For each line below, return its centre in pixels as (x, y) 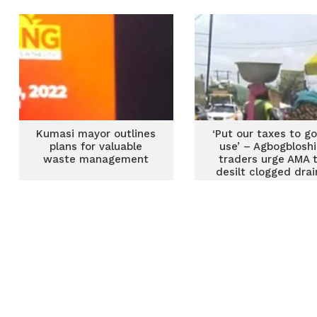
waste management (96, 159)
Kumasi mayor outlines (96, 134)
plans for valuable (96, 146)
